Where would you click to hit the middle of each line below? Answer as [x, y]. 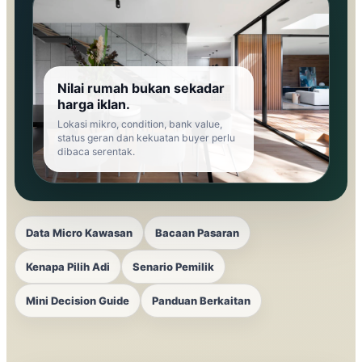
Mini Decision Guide [78, 300]
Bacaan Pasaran [197, 232]
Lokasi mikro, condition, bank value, [140, 124]
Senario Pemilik [173, 266]
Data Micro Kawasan [79, 232]
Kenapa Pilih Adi [68, 266]
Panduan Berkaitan [201, 300]
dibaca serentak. [96, 151]
